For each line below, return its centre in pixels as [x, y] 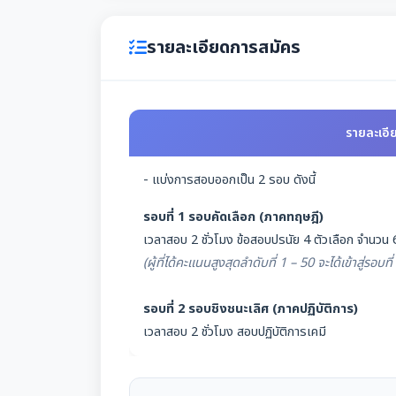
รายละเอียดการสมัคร [224, 48]
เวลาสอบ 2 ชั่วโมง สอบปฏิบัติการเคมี [235, 332]
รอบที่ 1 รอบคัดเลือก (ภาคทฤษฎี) [233, 217]
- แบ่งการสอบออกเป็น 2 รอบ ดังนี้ [229, 180]
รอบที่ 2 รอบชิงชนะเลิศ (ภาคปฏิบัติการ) [251, 309]
